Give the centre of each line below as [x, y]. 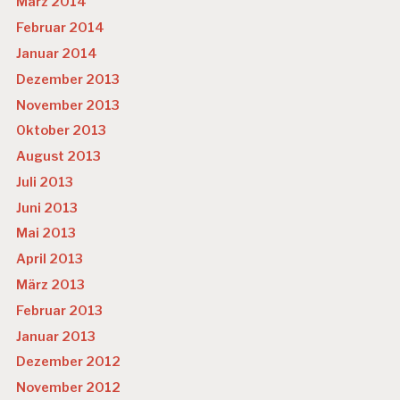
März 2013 [51, 284]
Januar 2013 [56, 336]
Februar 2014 [61, 28]
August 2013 [59, 157]
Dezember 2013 [68, 79]
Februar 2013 [60, 310]
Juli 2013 [45, 182]
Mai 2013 [46, 233]
